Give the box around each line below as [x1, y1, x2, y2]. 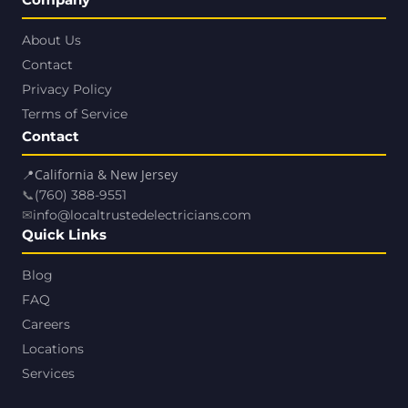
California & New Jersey [35, 167, 178, 184]
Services [22, 366, 75, 382]
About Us [22, 33, 81, 48]
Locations [22, 342, 84, 357]
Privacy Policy [22, 82, 112, 97]
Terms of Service [22, 107, 127, 122]
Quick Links [22, 226, 107, 244]
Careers [22, 317, 70, 332]
